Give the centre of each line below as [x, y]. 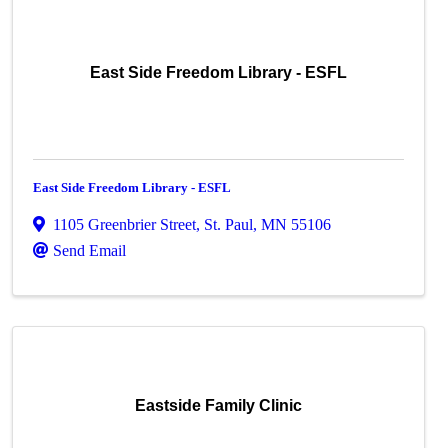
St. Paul [229, 224]
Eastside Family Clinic [219, 405]
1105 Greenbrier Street [125, 224]
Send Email [90, 250]
